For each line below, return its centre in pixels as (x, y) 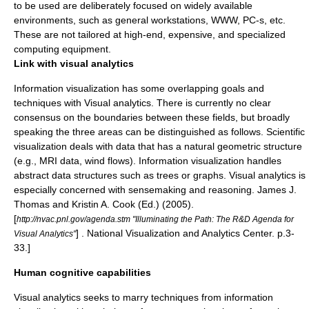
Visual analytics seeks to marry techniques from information (143, 297)
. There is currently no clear (211, 103)
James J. (276, 190)
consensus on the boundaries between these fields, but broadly (152, 117)
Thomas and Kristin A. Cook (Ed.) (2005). (104, 204)
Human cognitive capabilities (82, 272)
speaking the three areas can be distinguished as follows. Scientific (159, 132)
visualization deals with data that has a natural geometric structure (158, 146)
